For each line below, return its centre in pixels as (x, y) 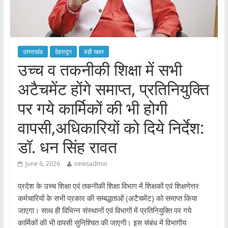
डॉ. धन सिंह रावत (67, 147)
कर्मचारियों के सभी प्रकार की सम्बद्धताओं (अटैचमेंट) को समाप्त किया (107, 198)
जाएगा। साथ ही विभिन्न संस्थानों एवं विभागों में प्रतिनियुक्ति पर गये (104, 210)
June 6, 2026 (42, 163)
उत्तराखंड (33, 51)
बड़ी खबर (94, 51)
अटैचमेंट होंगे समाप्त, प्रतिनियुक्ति (113, 89)
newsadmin (91, 163)
